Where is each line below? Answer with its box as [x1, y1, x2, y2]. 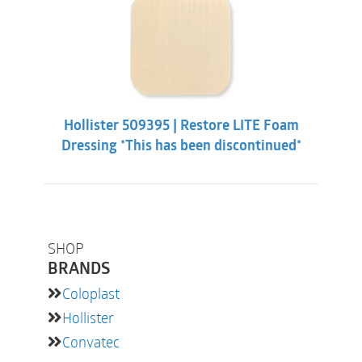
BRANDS [48, 262, 110, 279]
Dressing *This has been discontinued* [61, 139, 301, 155]
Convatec [62, 332, 120, 352]
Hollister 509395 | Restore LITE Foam [63, 119, 299, 135]
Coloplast [62, 284, 120, 304]
